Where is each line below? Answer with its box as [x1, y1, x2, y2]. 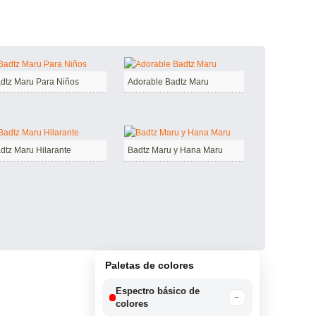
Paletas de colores [104, 260, 194, 272]
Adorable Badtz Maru [128, 76, 209, 87]
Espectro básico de [116, 286, 200, 297]
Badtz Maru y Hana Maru [128, 145, 223, 155]
